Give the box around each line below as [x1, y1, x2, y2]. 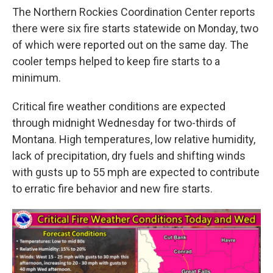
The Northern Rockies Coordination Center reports [12, 5, 255, 18]
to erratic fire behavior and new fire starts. [12, 182, 213, 195]
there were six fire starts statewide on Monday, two [12, 22, 258, 35]
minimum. [12, 71, 61, 84]
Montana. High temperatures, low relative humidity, [12, 133, 255, 146]
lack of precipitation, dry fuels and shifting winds [12, 149, 246, 162]
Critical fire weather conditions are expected [12, 100, 225, 113]
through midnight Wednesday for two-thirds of [12, 116, 236, 129]
